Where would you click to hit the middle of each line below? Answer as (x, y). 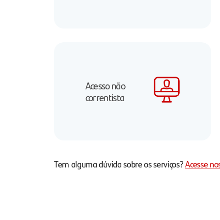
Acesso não (105, 86)
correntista (105, 97)
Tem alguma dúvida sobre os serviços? (120, 164)
